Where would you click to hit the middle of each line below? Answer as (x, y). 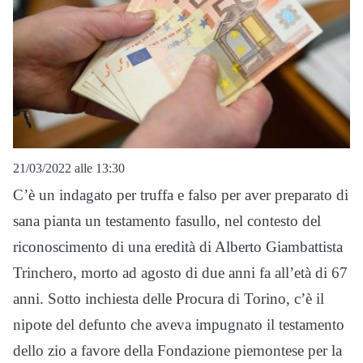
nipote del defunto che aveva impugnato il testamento (179, 325)
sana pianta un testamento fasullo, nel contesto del (167, 221)
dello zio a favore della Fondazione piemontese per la (177, 351)
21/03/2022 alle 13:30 (69, 169)
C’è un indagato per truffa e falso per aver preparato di (181, 195)
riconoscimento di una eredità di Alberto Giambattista (178, 247)
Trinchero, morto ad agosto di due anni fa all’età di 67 (180, 273)
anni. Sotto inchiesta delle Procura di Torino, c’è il (169, 299)
